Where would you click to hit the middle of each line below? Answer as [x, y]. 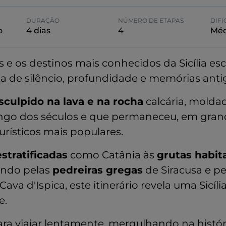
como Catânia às [112, 155]
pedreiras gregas [98, 170]
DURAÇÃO [43, 20]
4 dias [38, 31]
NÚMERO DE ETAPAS [151, 20]
